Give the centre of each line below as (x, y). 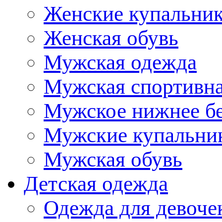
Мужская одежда (120, 62)
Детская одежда (96, 183)
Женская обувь (111, 38)
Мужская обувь (113, 159)
